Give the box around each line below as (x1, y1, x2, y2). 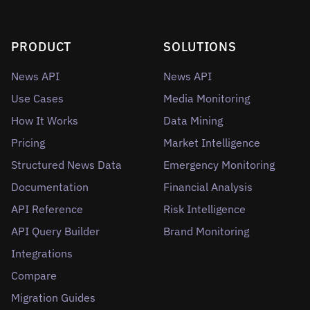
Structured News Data (11, 158, 122, 172)
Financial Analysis (163, 180, 253, 194)
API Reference (11, 202, 83, 216)
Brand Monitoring (163, 224, 249, 238)
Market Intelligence (163, 136, 260, 149)
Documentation (11, 180, 89, 194)
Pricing (11, 136, 45, 149)
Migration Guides (11, 291, 95, 304)
